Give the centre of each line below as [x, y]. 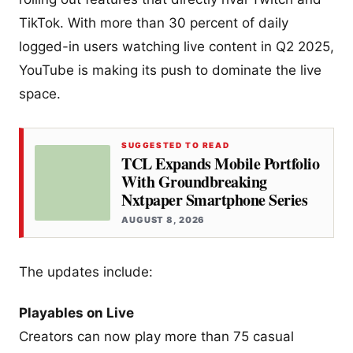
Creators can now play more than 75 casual [156, 336]
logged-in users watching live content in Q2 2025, [176, 47]
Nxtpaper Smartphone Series [214, 200]
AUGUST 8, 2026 [163, 220]
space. [40, 94]
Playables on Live [76, 312]
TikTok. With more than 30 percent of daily [154, 23]
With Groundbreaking [194, 182]
